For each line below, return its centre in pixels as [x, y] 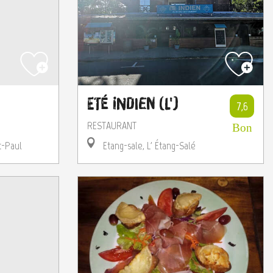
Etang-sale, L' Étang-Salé [148, 145]
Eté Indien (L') [133, 104]
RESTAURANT [112, 125]
